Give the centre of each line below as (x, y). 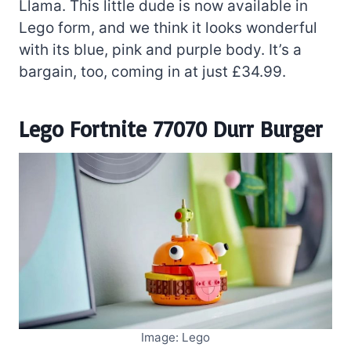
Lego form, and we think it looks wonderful (168, 27)
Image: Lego (175, 337)
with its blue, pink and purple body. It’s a (160, 49)
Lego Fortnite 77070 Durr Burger (171, 128)
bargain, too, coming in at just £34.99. (152, 71)
